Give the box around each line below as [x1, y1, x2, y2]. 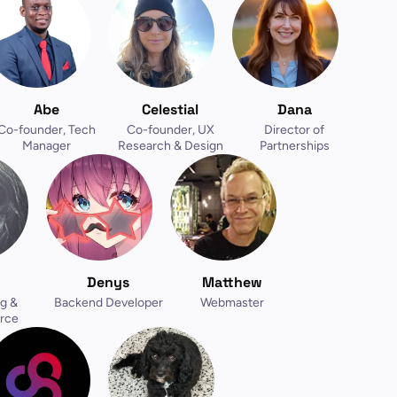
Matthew [202, 273, 262, 292]
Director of [264, 122, 324, 137]
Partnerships [259, 138, 330, 153]
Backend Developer [53, 295, 163, 310]
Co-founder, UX [126, 122, 214, 137]
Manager [21, 138, 71, 153]
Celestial [142, 100, 198, 119]
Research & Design [117, 138, 223, 153]
